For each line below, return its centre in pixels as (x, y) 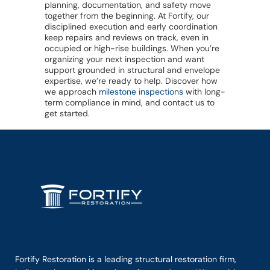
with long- (204, 92)
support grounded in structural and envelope (132, 70)
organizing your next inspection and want (124, 59)
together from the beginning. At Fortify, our (127, 16)
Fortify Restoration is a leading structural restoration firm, (126, 259)
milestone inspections (141, 92)
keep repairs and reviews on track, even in (127, 38)
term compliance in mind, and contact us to (130, 103)
